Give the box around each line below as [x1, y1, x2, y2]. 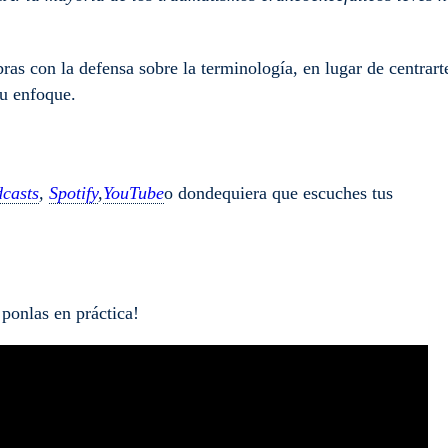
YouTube [103, 182, 164, 203]
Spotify [49, 182, 98, 203]
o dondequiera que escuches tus [164, 182, 393, 203]
